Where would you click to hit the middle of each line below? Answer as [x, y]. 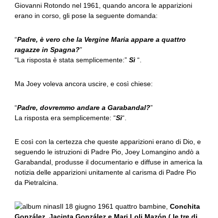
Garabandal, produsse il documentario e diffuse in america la [109, 162]
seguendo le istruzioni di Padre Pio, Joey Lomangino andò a [107, 152]
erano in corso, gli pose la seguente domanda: [86, 16]
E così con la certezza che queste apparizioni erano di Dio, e [108, 142]
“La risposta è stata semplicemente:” [72, 60]
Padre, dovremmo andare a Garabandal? [84, 108]
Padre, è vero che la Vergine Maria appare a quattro [101, 39]
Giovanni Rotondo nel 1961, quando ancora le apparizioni [103, 5]
